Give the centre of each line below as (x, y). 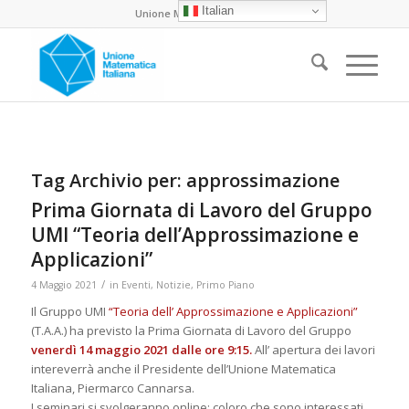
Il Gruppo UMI (69, 311)
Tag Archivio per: (108, 180)
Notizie (173, 285)
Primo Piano (225, 285)
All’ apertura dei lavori (315, 350)
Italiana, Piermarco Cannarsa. (112, 388)
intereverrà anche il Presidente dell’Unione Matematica (183, 369)
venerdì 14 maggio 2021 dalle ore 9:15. (142, 350)
